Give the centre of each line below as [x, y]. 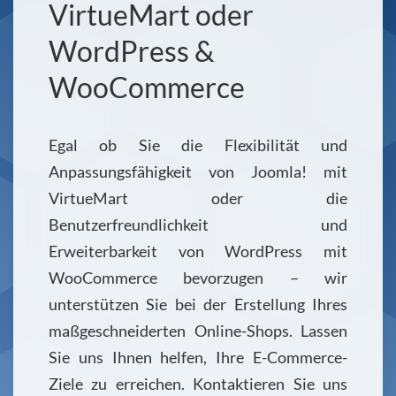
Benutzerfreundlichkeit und [198, 225]
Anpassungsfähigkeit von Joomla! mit [198, 172]
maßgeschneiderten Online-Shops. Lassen [198, 331]
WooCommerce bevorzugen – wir [198, 278]
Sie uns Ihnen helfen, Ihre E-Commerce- [198, 358]
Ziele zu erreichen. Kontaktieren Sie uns [198, 384]
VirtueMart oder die [198, 198]
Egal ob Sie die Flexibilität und [198, 145]
